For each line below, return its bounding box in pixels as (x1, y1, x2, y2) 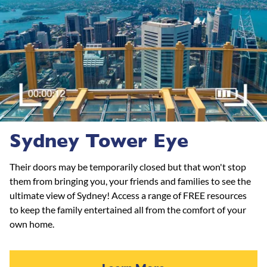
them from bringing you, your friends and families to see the (10, 175, 251, 187)
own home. (10, 218, 56, 230)
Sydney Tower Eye (10, 129, 188, 153)
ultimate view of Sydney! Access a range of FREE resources (10, 190, 247, 201)
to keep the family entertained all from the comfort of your (10, 204, 246, 216)
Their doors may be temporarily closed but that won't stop (10, 161, 246, 173)
